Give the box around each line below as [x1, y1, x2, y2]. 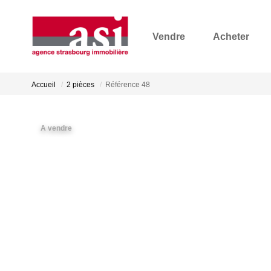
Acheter [213, 31, 249, 42]
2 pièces [67, 80, 94, 89]
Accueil [31, 80, 56, 89]
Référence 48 [105, 80, 150, 89]
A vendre [41, 124, 72, 132]
